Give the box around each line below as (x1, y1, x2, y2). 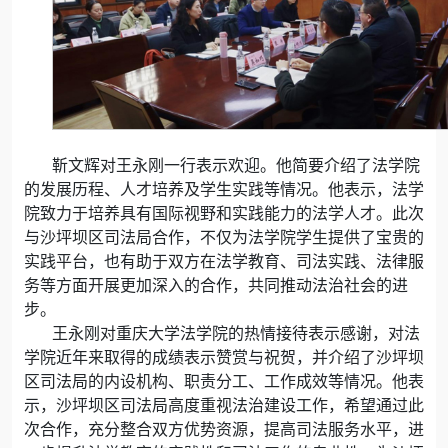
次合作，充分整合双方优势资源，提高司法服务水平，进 (24, 420, 424, 438)
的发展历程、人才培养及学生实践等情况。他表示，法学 (24, 180, 424, 198)
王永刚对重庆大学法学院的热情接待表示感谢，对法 (52, 324, 420, 342)
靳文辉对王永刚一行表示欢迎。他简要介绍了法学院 (52, 156, 420, 174)
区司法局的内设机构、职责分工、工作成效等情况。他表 (24, 372, 424, 390)
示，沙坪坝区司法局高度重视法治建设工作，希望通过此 (24, 396, 424, 414)
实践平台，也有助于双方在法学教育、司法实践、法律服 (24, 252, 424, 270)
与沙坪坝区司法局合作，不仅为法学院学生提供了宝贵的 (24, 228, 424, 246)
